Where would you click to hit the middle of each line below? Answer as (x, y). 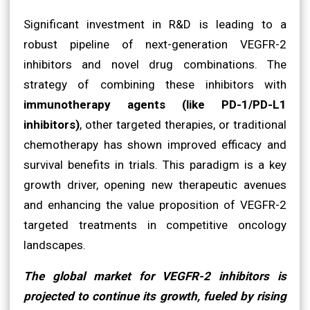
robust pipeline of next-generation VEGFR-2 (155, 44)
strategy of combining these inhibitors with (155, 84)
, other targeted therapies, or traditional (183, 124)
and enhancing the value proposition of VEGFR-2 (155, 204)
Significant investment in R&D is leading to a (155, 24)
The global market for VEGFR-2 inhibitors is (155, 276)
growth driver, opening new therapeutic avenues (155, 184)
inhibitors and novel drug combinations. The (155, 64)
